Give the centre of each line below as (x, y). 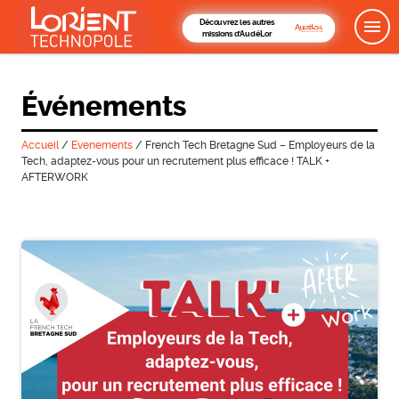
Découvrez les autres (237, 22)
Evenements (102, 145)
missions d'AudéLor (237, 33)
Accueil (40, 145)
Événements (103, 106)
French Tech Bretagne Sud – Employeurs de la (260, 145)
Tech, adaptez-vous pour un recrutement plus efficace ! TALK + (175, 161)
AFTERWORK (54, 177)
